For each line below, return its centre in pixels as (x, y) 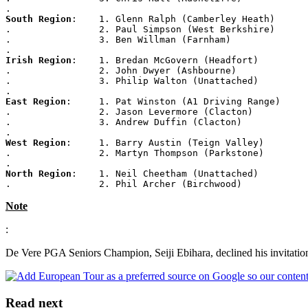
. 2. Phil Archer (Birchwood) (124, 184)
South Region (38, 19)
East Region (36, 101)
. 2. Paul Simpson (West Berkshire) (140, 29)
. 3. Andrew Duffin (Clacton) (124, 122)
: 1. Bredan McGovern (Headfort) (165, 60)
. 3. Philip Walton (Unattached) (132, 80)
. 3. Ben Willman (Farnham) (118, 39)
